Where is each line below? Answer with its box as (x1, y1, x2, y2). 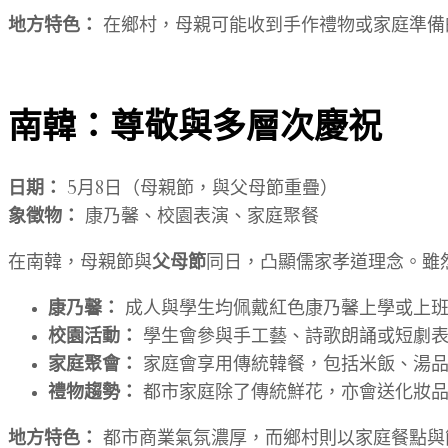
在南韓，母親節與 (8, 253, 152, 272)
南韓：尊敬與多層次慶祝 (8, 103, 382, 150)
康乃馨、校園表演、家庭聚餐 (80, 207, 319, 226)
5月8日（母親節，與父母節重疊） (62, 179, 338, 198)
